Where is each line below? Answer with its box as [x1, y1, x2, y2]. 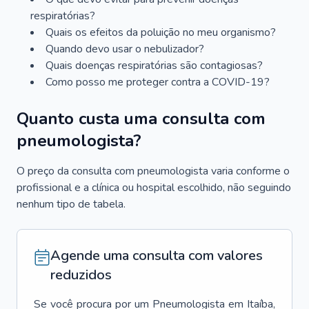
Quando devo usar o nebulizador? [46, 41, 204, 57]
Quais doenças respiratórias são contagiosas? [46, 58, 263, 73]
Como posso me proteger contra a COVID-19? [46, 74, 270, 90]
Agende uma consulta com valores [50, 246, 263, 265]
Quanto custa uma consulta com [17, 108, 266, 130]
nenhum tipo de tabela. [17, 197, 126, 212]
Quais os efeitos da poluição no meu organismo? [46, 25, 276, 40]
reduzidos [50, 266, 112, 284]
